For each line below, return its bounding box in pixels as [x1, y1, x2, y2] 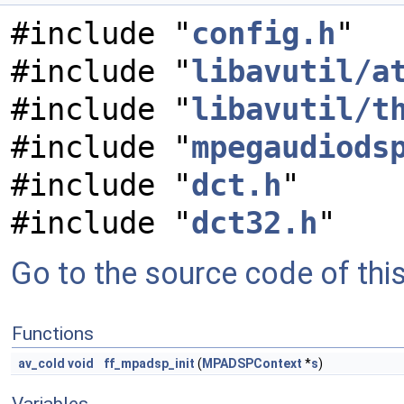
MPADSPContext [202, 356, 302, 371]
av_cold [18, 356, 65, 371]
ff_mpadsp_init [104, 356, 195, 371]
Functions [12, 323, 94, 344]
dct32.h [191, 205, 317, 241]
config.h [191, 15, 335, 51]
